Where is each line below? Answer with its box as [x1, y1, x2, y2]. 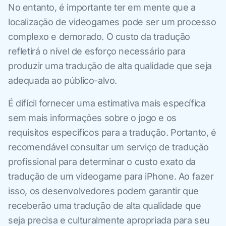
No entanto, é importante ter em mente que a [8, 2, 196, 13]
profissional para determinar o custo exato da [8, 156, 196, 167]
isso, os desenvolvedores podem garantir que [8, 185, 199, 196]
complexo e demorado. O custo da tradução [8, 31, 191, 42]
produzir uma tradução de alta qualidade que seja [8, 60, 212, 71]
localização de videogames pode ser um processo [8, 16, 216, 27]
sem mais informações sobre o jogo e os [8, 112, 177, 123]
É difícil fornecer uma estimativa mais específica [8, 97, 206, 108]
